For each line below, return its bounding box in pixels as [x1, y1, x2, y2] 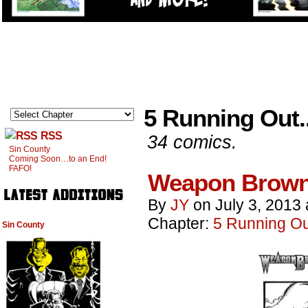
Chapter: [148, 214, 213, 232]
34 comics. [147, 131, 237, 153]
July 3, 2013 [215, 196, 301, 214]
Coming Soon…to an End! [9, 154, 107, 164]
